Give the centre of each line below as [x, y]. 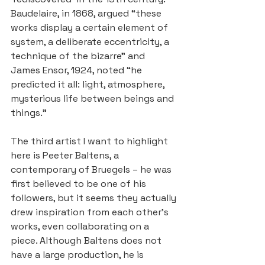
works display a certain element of [91, 28]
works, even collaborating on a [81, 227]
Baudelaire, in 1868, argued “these [87, 14]
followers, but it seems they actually [95, 198]
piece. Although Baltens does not [87, 241]
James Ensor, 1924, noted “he [77, 70]
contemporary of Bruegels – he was [92, 170]
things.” [29, 113]
